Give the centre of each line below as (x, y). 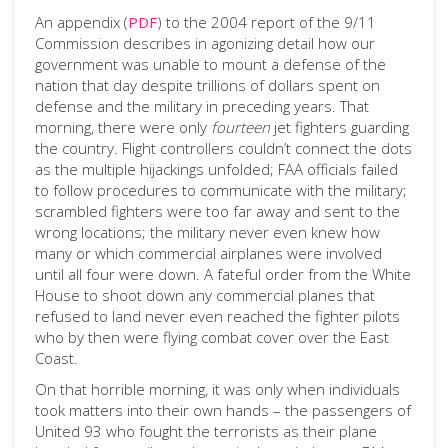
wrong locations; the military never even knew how (207, 232)
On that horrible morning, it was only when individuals (217, 389)
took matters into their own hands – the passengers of (223, 410)
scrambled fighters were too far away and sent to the (217, 211)
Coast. (56, 358)
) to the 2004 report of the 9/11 (266, 22)
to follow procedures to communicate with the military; (221, 190)
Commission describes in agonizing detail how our (205, 43)
